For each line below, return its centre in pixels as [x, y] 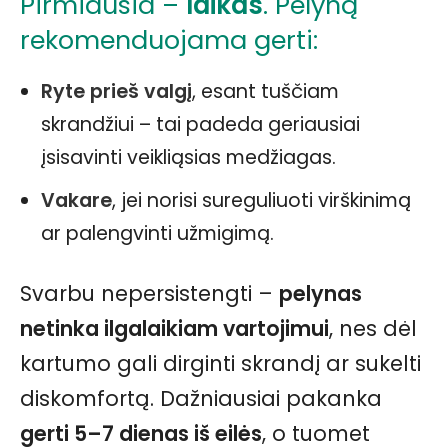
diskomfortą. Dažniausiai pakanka [201, 399]
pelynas [320, 294]
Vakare [76, 201]
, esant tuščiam [265, 92]
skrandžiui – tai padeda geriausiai [200, 125]
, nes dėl [373, 329]
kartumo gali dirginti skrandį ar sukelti [220, 364]
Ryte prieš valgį [116, 92]
